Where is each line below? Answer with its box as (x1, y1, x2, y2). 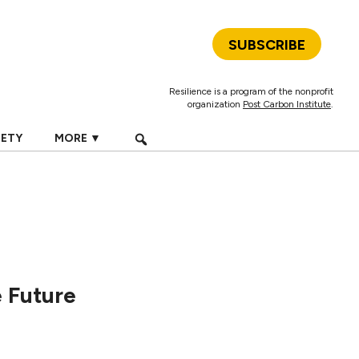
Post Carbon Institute (243, 99, 331, 110)
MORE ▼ (54, 131, 101, 145)
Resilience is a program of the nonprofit (169, 86, 333, 97)
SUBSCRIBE (228, 36, 305, 54)
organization (188, 99, 243, 110)
